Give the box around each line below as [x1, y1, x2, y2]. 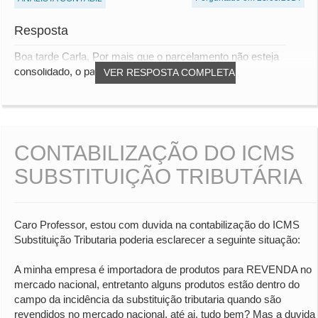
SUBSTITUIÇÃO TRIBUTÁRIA [14, 165, 302, 189]
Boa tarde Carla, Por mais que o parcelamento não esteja [14, 50, 279, 63]
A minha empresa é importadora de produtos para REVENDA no [14, 263, 312, 276]
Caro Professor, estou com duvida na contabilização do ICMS [14, 219, 300, 231]
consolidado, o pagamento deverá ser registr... [14, 65, 228, 78]
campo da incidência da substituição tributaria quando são [14, 293, 281, 306]
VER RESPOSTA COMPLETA [104, 67, 235, 79]
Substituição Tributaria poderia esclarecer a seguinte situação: [14, 234, 300, 246]
